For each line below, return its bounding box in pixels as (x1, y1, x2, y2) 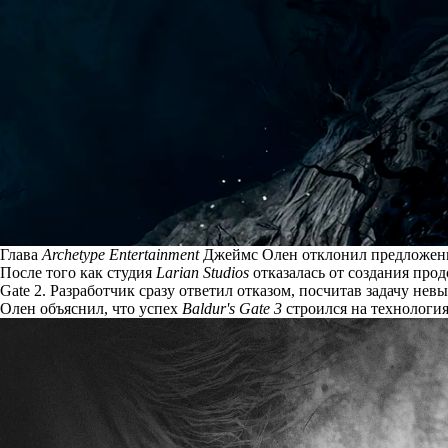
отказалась (253, 263, 325, 281)
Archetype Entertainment (42, 245, 199, 263)
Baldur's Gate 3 (182, 299, 282, 317)
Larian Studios (156, 263, 249, 281)
